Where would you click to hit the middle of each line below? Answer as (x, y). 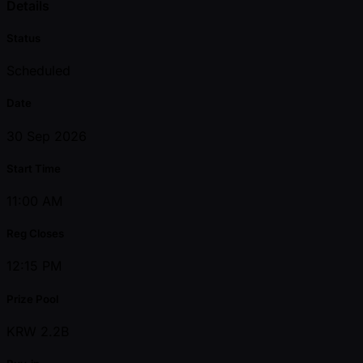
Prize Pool (32, 299)
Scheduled (38, 71)
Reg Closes (35, 234)
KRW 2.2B (38, 331)
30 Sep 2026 (47, 136)
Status (23, 38)
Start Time (34, 168)
